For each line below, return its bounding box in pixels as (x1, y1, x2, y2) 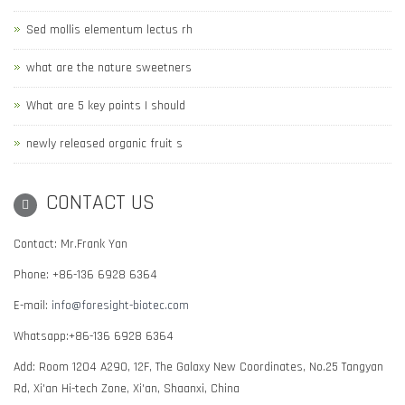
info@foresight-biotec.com (52, 297, 189, 314)
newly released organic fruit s (26, 136, 183, 152)
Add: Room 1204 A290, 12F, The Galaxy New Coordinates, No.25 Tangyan (14, 359, 383, 375)
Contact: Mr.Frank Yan (14, 236, 127, 252)
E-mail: (14, 297, 52, 314)
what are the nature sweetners (26, 60, 192, 76)
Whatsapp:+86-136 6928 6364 (14, 328, 174, 344)
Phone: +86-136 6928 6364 (14, 267, 157, 283)
